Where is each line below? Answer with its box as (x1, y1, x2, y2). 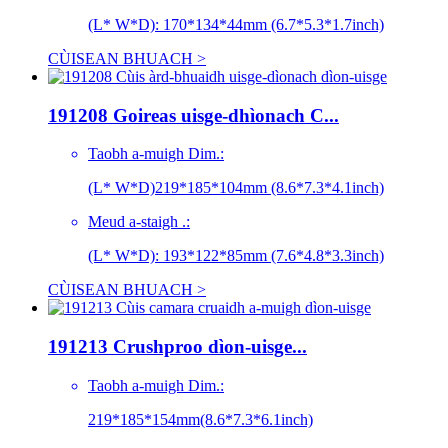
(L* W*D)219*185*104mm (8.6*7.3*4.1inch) (88, 179, 384, 197)
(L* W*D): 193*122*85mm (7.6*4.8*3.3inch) (88, 247, 384, 265)
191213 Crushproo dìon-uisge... (48, 336, 307, 358)
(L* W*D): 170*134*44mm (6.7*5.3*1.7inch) (88, 15, 384, 33)
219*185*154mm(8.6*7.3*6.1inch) (88, 410, 313, 428)
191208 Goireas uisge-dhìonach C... (48, 104, 339, 126)
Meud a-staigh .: (88, 213, 190, 231)
